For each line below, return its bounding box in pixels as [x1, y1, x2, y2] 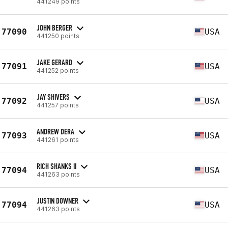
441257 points [37, 101, 79, 109]
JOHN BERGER [37, 22, 72, 33]
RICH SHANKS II [37, 161, 76, 171]
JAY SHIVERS [37, 92, 70, 102]
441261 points [37, 135, 79, 144]
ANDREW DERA [37, 126, 74, 136]
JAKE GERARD [37, 57, 72, 67]
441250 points [37, 32, 79, 40]
